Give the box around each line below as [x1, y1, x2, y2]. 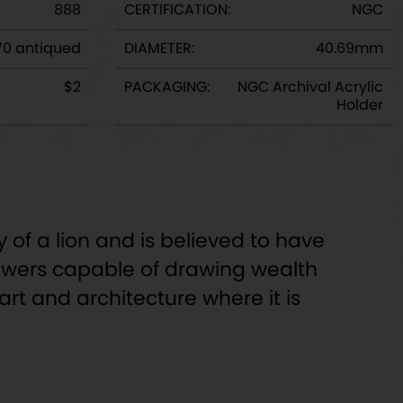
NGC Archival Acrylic [237, 76, 383, 97]
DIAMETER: [124, 38, 194, 58]
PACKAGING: [124, 76, 210, 97]
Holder [336, 94, 383, 115]
